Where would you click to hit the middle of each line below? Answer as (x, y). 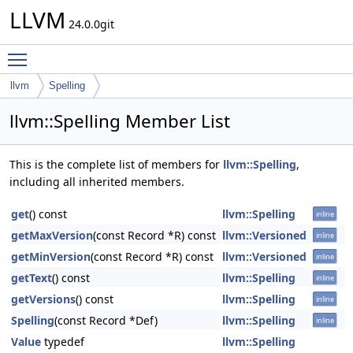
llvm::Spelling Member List (120, 121)
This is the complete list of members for (116, 164)
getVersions (43, 299)
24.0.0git (90, 24)
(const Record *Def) (106, 320)
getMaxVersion (52, 235)
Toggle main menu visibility (108, 52)
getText (32, 278)
